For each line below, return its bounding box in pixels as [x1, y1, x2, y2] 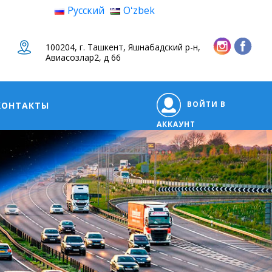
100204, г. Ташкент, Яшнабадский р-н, [46, 41, 200, 53]
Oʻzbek [123, 4, 155, 17]
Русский [67, 4, 104, 17]
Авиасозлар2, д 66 [46, 52, 121, 63]
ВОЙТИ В [187, 99, 226, 110]
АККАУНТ [157, 119, 195, 129]
